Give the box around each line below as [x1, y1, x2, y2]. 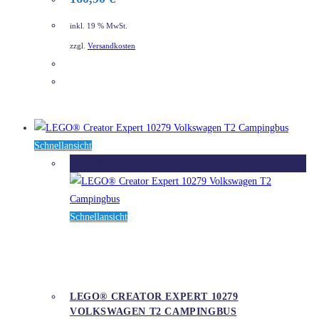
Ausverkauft [70, 158, 119, 169]
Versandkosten [88, 42, 135, 51]
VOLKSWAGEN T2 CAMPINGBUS [70, 306, 237, 318]
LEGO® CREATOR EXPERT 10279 [70, 291, 239, 303]
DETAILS [80, 77, 123, 88]
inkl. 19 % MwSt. [70, 21, 127, 30]
